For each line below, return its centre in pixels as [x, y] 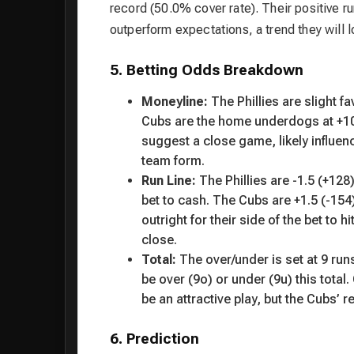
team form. [173, 160]
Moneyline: [175, 101]
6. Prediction [154, 339]
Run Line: [169, 180]
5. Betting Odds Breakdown [207, 71]
